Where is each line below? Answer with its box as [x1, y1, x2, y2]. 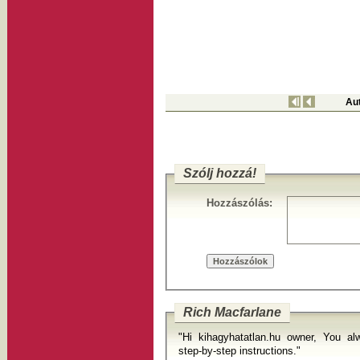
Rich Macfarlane [183, 305, 281, 319]
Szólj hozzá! [183, 166, 256, 180]
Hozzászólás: [207, 197, 272, 210]
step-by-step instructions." [178, 344, 301, 357]
